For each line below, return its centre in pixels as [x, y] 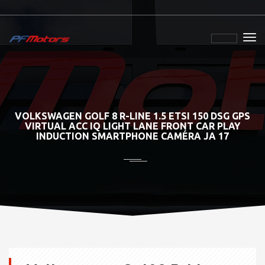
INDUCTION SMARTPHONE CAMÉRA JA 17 [132, 136]
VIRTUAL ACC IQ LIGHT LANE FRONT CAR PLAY [132, 126]
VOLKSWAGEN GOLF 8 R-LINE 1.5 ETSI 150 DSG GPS [132, 116]
